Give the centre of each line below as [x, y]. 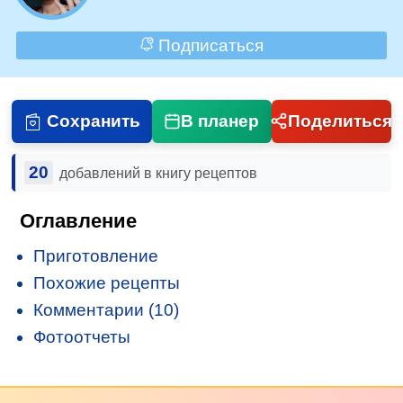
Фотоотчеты [82, 336]
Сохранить [93, 121]
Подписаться [208, 45]
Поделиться [340, 121]
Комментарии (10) [107, 309]
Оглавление [79, 220]
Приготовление [96, 255]
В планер [220, 121]
